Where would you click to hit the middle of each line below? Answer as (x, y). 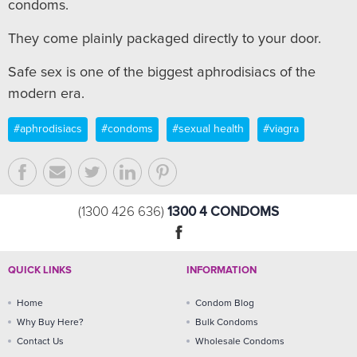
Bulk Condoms (227, 322)
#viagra (281, 129)
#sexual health (208, 129)
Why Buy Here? (50, 322)
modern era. (46, 94)
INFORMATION (222, 270)
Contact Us (40, 341)
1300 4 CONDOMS (223, 211)
